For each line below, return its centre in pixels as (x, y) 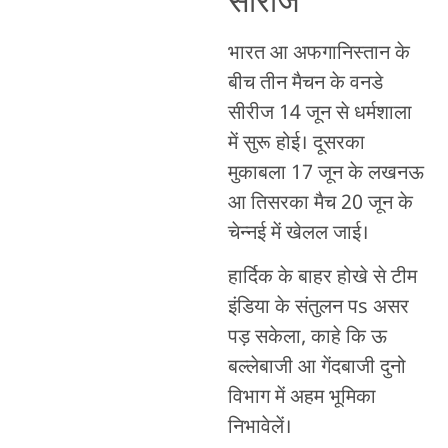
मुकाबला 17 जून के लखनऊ (325, 173)
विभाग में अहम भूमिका (301, 397)
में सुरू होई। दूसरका (296, 143)
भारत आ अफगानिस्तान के (318, 53)
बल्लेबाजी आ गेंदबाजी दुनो (316, 367)
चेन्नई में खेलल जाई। (298, 233)
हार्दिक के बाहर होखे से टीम (322, 277)
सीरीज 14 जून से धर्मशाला (319, 113)
